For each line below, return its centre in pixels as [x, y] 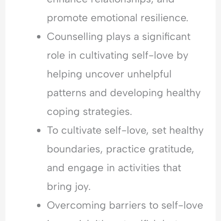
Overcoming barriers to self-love [125, 205]
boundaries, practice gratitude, [121, 148]
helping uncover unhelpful [110, 74]
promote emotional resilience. [118, 17]
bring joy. [69, 186]
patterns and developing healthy [124, 92]
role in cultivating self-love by [118, 55]
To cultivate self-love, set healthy [126, 130]
